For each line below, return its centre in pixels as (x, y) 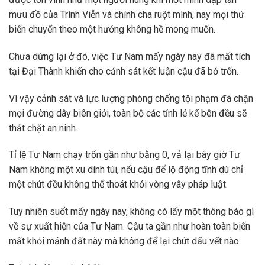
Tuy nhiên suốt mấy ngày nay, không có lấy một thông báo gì (131, 212)
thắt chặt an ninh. (43, 128)
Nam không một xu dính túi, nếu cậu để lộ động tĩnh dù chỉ (126, 170)
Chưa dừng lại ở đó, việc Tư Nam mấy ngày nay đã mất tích (130, 56)
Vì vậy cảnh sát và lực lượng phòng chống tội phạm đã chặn (131, 98)
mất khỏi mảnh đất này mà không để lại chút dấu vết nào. (125, 241)
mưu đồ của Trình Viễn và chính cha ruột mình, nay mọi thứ (127, 15)
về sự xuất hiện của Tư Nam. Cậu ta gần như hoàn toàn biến (130, 227)
